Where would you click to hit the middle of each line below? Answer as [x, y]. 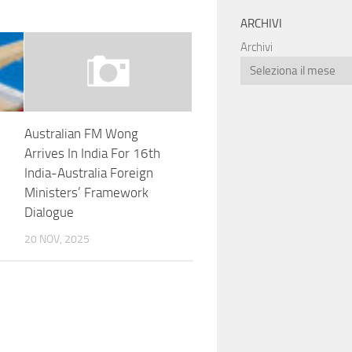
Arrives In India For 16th [92, 153]
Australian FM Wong [81, 133]
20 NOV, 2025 [57, 239]
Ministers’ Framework [86, 192]
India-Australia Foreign [88, 172]
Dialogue [49, 212]
